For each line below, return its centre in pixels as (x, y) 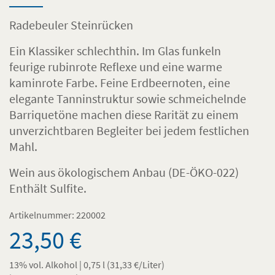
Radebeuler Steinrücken (71, 25)
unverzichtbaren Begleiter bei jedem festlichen (129, 130)
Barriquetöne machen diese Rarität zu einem (124, 114)
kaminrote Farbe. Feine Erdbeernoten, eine (120, 82)
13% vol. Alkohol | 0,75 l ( (60, 264)
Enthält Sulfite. (48, 188)
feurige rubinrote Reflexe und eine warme (116, 66)
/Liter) (152, 264)
